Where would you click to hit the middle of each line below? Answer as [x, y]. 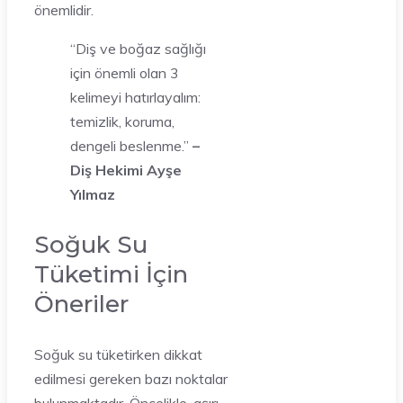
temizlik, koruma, [122, 121]
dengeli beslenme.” [130, 146]
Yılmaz [93, 194]
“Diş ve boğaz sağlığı [138, 49]
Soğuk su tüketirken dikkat [118, 354]
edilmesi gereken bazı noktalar [131, 379]
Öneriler [81, 304]
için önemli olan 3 [125, 73]
